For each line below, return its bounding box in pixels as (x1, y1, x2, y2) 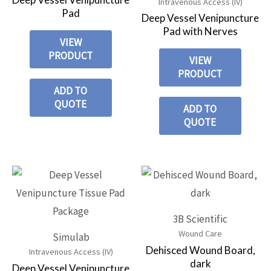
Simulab (52, 230, 90, 244)
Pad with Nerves (163, 24, 238, 38)
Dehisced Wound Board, (145, 243, 255, 256)
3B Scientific (173, 212, 227, 226)
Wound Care (178, 228, 222, 240)
